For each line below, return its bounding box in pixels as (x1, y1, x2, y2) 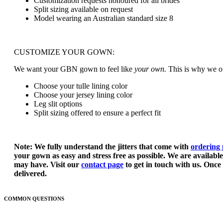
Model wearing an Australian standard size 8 (34, 14, 173, 23)
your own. (134, 65, 166, 74)
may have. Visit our (14, 160, 81, 169)
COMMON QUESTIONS (4, 196, 64, 202)
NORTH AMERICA (44, 69, 111, 78)
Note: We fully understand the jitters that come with (14, 142, 191, 151)
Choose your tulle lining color (34, 82, 127, 91)
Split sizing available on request (34, 5, 133, 14)
